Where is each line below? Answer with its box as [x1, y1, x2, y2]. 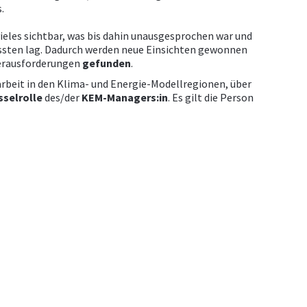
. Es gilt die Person [168, 90, 254, 104]
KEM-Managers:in [82, 90, 169, 104]
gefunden [82, 56, 132, 70]
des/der [42, 90, 82, 104]
